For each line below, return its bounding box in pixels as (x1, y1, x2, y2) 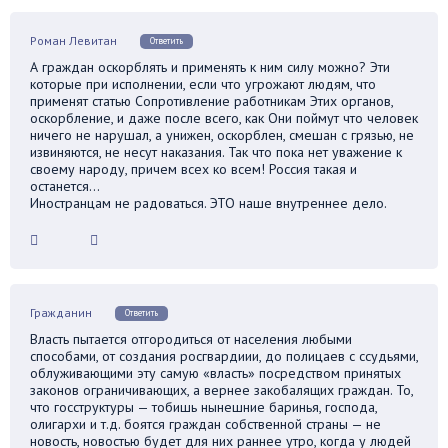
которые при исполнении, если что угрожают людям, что (30, 75, 376, 94)
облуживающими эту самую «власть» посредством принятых (30, 364, 401, 383)
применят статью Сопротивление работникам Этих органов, (30, 92, 393, 111)
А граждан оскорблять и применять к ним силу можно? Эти (30, 58, 390, 77)
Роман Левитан (30, 33, 117, 49)
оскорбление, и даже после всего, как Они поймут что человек (30, 109, 418, 128)
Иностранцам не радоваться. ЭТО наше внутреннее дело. (30, 194, 387, 213)
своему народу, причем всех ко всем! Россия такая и (30, 160, 357, 179)
